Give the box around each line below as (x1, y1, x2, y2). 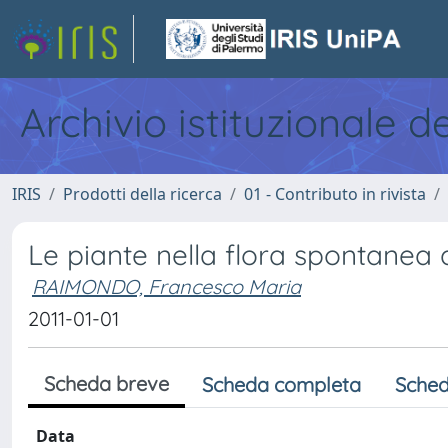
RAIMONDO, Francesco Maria (32, 274, 301, 299)
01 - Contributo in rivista (244, 183, 426, 205)
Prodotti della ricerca (63, 183, 222, 205)
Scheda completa (202, 372, 361, 397)
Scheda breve (44, 371, 169, 396)
